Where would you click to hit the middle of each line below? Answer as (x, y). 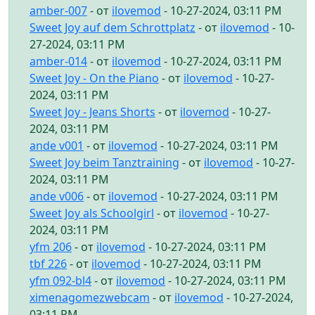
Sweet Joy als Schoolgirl (92, 213)
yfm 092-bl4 (60, 280)
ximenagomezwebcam (90, 297)
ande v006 (57, 196)
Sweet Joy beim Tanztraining (104, 162)
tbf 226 (48, 263)
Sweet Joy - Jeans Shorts (92, 111)
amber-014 (58, 61)
